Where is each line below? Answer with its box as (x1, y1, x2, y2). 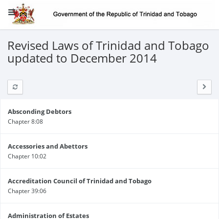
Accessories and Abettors (8, 142, 88, 151)
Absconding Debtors (8, 107, 71, 116)
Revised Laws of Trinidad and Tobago (7, 37, 209, 53)
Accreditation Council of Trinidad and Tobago (8, 176, 152, 185)
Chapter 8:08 (8, 117, 43, 126)
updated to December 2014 (7, 50, 157, 66)
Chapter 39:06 (8, 187, 46, 195)
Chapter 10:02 (8, 152, 46, 160)
